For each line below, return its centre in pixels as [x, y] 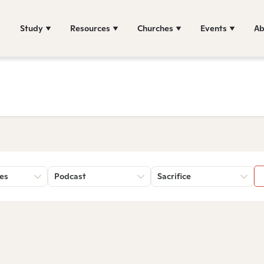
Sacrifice [174, 176]
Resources [90, 28]
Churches [155, 28]
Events [214, 28]
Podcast [70, 176]
